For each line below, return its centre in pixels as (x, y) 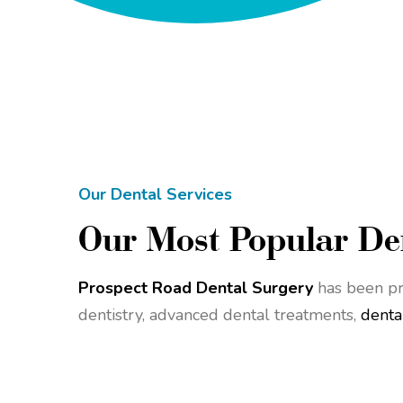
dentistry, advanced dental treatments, (219, 315)
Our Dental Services (155, 194)
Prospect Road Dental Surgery (196, 288)
